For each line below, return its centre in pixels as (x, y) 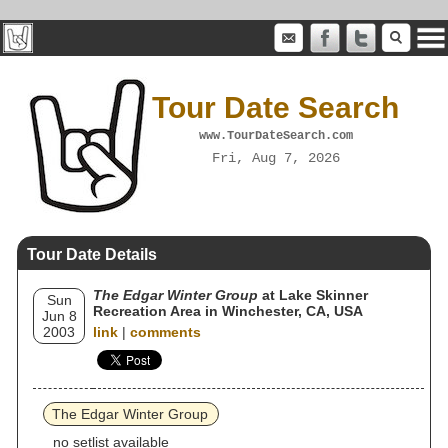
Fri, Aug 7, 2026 (275, 157)
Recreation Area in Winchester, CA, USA (228, 311)
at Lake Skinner (313, 295)
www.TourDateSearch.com (275, 135)
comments (165, 332)
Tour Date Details (92, 254)
